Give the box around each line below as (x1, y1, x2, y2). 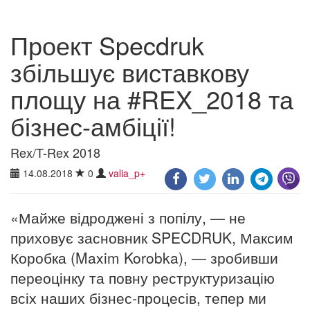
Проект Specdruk (10, 26, 204, 62)
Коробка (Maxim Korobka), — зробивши (10, 246, 278, 268)
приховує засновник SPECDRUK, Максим (10, 226, 293, 248)
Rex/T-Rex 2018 (10, 143, 100, 161)
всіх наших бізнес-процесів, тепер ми (10, 286, 266, 308)
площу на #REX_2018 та (10, 80, 293, 116)
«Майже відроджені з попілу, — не (10, 206, 246, 228)
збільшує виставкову (10, 53, 249, 89)
